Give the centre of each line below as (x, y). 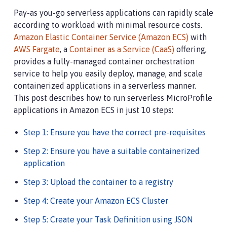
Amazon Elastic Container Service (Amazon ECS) (101, 37)
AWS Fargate (37, 49)
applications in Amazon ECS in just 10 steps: (93, 110)
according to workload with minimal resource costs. (108, 25)
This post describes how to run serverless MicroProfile (113, 98)
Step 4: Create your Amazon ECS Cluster (96, 201)
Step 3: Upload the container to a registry (99, 182)
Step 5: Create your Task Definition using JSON (108, 219)
